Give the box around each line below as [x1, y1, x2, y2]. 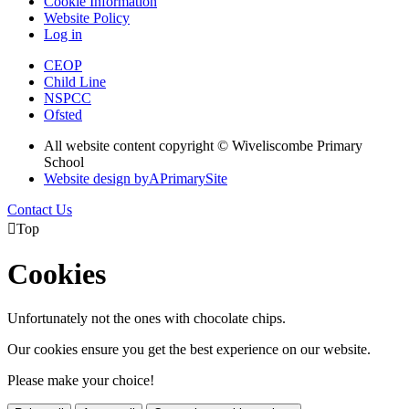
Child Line [44, 73, 106, 89]
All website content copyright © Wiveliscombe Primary [44, 137, 362, 153]
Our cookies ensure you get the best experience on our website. [7, 341, 371, 358]
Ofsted [44, 106, 82, 122]
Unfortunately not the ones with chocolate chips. [7, 310, 286, 327]
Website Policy [44, 9, 130, 26]
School [44, 153, 84, 170]
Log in [44, 26, 82, 42]
